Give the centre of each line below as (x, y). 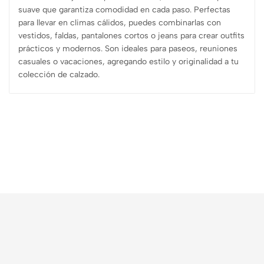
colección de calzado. (59, 75)
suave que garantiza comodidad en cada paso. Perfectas (124, 10)
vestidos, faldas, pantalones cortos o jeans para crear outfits (131, 36)
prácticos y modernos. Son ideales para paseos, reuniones (128, 49)
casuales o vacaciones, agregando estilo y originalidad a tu (128, 62)
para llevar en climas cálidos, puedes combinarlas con (120, 23)
